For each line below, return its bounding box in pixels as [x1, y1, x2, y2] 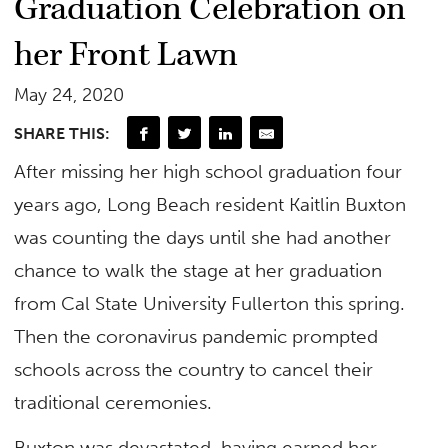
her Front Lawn [14, 33, 239, 78]
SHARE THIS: [14, 124, 111, 144]
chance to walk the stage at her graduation [14, 259, 383, 283]
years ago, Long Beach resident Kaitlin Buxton [14, 193, 407, 217]
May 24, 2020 [14, 84, 125, 107]
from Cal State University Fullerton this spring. [14, 292, 406, 316]
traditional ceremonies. [14, 391, 213, 415]
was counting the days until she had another [14, 226, 392, 250]
